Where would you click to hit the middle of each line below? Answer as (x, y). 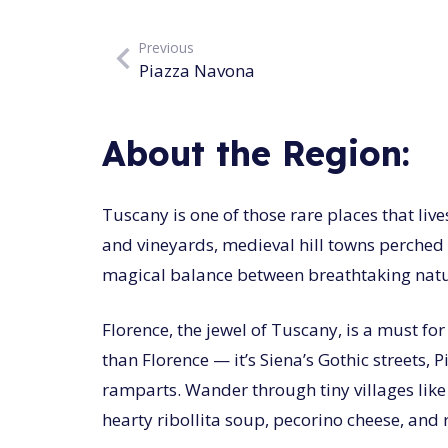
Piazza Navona (197, 71)
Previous (167, 48)
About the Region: (256, 154)
